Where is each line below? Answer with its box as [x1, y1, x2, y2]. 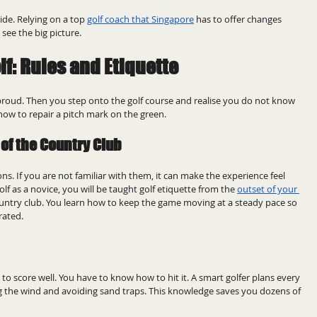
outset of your [237, 182, 299, 195]
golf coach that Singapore [87, 12, 194, 25]
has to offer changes [194, 12, 284, 25]
